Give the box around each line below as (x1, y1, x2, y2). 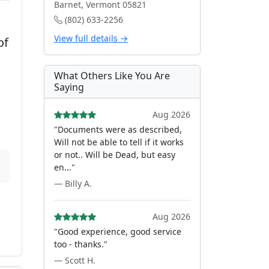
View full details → (54, 32, 128, 44)
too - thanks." (54, 238, 107, 250)
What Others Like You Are (54, 69, 170, 82)
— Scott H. (54, 255, 95, 266)
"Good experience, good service (54, 226, 181, 237)
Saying (54, 80, 84, 94)
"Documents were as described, (54, 124, 182, 135)
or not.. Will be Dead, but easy (54, 149, 175, 160)
